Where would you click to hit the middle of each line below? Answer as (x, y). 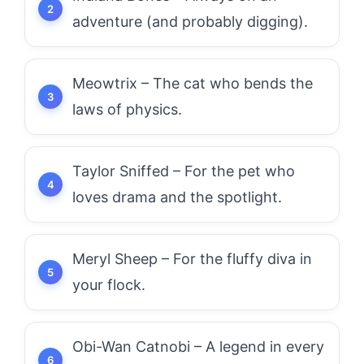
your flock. (109, 285)
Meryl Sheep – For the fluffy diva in (192, 259)
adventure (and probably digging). (190, 22)
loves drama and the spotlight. (177, 197)
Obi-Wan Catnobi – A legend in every (198, 347)
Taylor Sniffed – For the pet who (184, 171)
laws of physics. (127, 109)
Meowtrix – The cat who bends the (193, 83)
